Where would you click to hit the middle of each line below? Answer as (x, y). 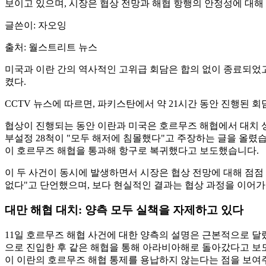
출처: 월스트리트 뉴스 (51, 47)
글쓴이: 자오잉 (36, 25)
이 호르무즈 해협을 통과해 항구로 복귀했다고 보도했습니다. (132, 150)
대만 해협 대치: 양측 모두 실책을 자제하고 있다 (124, 210)
